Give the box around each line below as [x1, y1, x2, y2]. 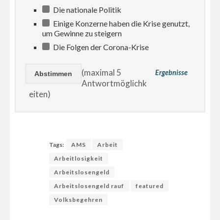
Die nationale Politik [52, 4, 122, 14]
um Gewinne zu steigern [42, 28, 122, 38]
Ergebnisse [155, 68, 188, 77]
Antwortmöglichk [81, 78, 147, 88]
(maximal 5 [81, 67, 121, 78]
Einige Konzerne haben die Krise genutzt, [52, 18, 190, 28]
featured [136, 182, 164, 190]
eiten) [29, 88, 51, 99]
